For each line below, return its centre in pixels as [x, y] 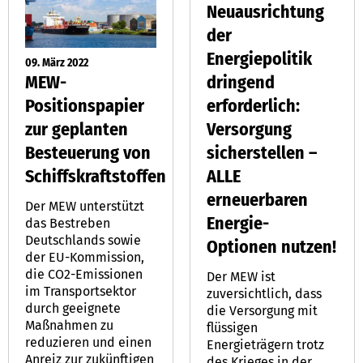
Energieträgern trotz [265, 344]
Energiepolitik [259, 58]
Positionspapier [85, 105]
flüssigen [232, 327]
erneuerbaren [257, 199]
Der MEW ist [241, 276]
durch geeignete [73, 308]
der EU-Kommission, [85, 257]
